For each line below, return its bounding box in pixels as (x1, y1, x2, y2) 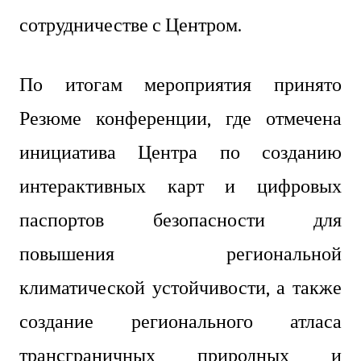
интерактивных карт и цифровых (19, 174, 342, 197)
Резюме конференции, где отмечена (19, 106, 342, 130)
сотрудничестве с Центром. (19, 13, 242, 36)
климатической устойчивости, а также (19, 276, 342, 299)
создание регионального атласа (19, 309, 342, 333)
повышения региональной (19, 242, 342, 265)
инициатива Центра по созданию (19, 140, 342, 164)
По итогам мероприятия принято (19, 73, 342, 96)
